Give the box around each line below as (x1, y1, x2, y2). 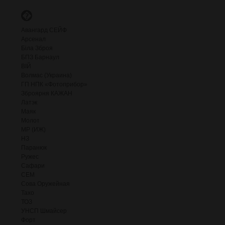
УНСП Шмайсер (21, 207, 67, 214)
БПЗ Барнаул (21, 54, 59, 61)
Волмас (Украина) (21, 72, 72, 79)
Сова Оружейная (21, 180, 70, 187)
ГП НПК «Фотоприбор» (21, 81, 87, 88)
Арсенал (21, 36, 46, 43)
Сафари (21, 162, 45, 169)
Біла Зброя (21, 45, 53, 52)
